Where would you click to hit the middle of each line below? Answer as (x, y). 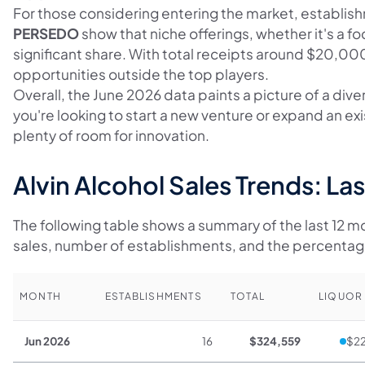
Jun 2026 (48, 341)
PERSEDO (46, 33)
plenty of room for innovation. (111, 135)
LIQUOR (341, 297)
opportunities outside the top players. (141, 74)
